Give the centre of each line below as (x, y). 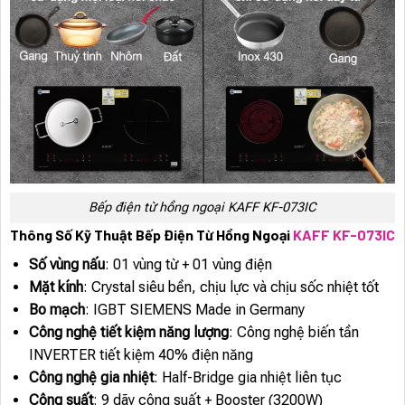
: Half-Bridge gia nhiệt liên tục (247, 378)
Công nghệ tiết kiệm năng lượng (128, 333)
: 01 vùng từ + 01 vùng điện (188, 265)
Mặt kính (56, 287)
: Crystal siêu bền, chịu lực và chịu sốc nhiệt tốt (231, 287)
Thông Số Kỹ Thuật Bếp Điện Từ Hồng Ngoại (151, 235)
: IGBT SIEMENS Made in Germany (194, 310)
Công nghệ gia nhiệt (91, 378)
